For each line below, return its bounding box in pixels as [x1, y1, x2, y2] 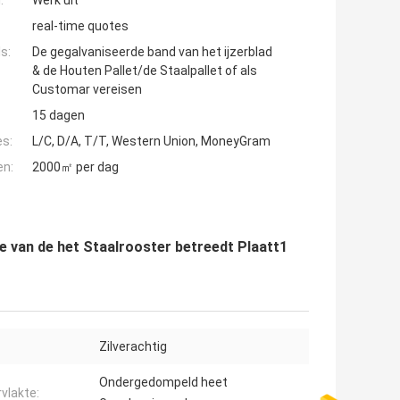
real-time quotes [32, 19, 129, 34]
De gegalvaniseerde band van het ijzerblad [32, 45, 272, 60]
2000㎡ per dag [32, 160, 119, 175]
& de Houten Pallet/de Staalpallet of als [32, 63, 257, 79]
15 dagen [32, 108, 85, 123]
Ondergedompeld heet [99, 375, 228, 390]
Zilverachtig [99, 339, 167, 354]
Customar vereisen [32, 82, 142, 97]
